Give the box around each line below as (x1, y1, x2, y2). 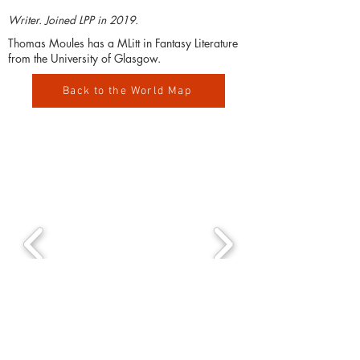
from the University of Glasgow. (8, 51, 161, 67)
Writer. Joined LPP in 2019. (8, 12, 138, 28)
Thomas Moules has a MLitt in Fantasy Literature (8, 35, 238, 51)
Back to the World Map (62, 84, 192, 98)
